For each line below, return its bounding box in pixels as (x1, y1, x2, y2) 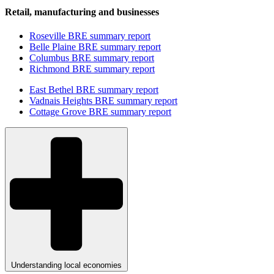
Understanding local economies (11, 260, 122, 270)
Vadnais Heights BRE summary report (29, 95, 177, 106)
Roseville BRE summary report (29, 31, 150, 42)
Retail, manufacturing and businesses (5, 7, 159, 18)
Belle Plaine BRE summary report (29, 42, 161, 53)
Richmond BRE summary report (29, 64, 155, 75)
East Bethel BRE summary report (29, 84, 158, 95)
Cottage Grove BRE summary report (29, 106, 171, 117)
